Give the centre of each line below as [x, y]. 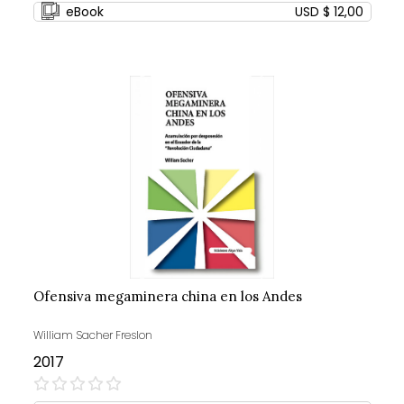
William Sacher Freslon [92, 335]
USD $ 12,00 [329, 12]
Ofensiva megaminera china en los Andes [167, 297]
